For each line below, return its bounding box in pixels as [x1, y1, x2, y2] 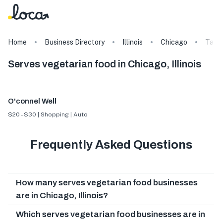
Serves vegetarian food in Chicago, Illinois [8, 58, 201, 69]
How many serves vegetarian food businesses [16, 177, 198, 187]
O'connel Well [8, 97, 56, 106]
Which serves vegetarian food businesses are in [16, 209, 205, 219]
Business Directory [45, 38, 105, 46]
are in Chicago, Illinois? [16, 190, 108, 200]
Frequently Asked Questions [30, 138, 192, 151]
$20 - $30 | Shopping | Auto [8, 111, 88, 118]
